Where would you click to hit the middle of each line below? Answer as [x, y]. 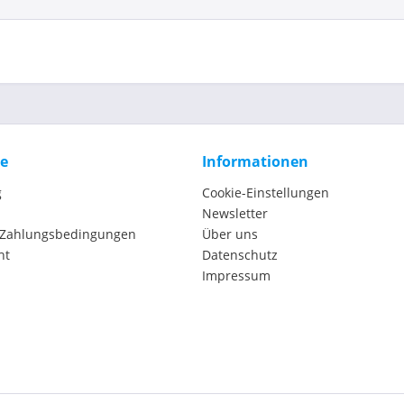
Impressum [236, 275]
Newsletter [235, 213]
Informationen [255, 161]
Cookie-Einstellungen [266, 192]
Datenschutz [240, 254]
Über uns [230, 234]
